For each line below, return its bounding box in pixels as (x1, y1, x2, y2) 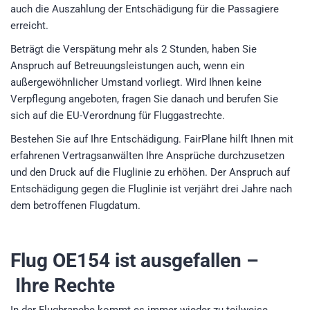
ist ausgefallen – (110, 248, 259, 272)
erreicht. (10, 19, 48, 32)
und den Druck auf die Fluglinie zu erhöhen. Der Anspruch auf (10, 165, 290, 179)
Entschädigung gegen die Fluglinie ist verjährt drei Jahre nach (10, 182, 292, 195)
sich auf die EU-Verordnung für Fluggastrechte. (10, 109, 225, 122)
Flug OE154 (10, 248, 110, 272)
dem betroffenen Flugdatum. (10, 199, 140, 212)
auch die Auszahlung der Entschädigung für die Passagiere (10, 2, 279, 15)
